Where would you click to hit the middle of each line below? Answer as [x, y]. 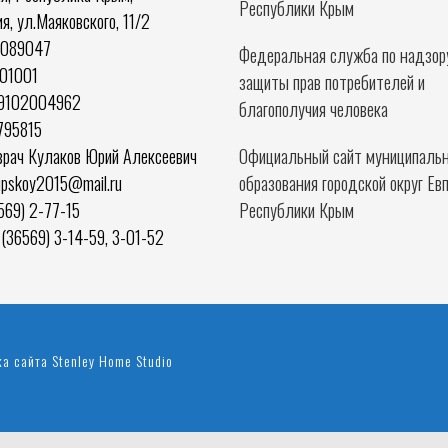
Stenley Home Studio [113, 361]
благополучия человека [313, 109]
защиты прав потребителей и [331, 82]
